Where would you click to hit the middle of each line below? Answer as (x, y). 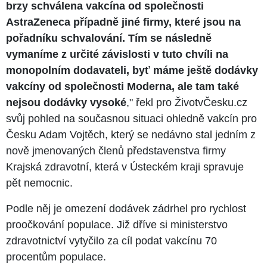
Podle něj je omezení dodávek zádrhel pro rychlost (126, 208)
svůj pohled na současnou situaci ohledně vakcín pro (131, 118)
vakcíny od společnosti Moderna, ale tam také (122, 86)
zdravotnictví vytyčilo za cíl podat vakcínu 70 (111, 240)
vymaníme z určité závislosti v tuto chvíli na (117, 54)
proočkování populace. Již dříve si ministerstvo (117, 224)
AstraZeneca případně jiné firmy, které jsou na (123, 22)
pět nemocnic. (39, 183)
